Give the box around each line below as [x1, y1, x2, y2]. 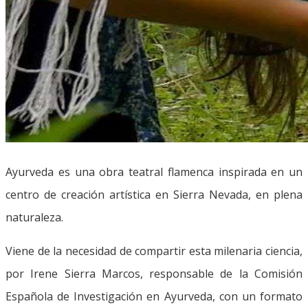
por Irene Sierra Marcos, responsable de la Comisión [5, 265, 302, 281]
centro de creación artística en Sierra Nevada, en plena [5, 186, 302, 202]
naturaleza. [5, 209, 63, 225]
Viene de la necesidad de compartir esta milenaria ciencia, [5, 243, 302, 258]
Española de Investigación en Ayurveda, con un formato [5, 288, 302, 304]
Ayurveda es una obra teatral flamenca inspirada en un [5, 164, 302, 179]
